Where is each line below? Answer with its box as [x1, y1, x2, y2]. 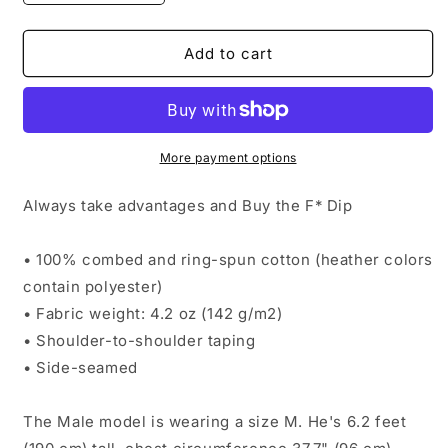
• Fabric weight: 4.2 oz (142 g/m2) [23, 304, 283, 323]
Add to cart [183, 43, 273, 63]
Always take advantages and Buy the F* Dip [23, 196, 353, 215]
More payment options [159, 150, 297, 165]
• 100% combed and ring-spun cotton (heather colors [23, 250, 434, 269]
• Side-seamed [23, 358, 138, 377]
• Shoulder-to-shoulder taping [23, 331, 256, 350]
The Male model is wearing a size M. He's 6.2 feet [23, 412, 407, 431]
